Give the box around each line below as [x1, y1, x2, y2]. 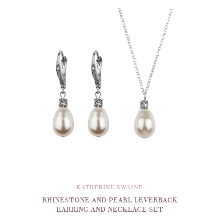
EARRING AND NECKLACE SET [56, 205, 163, 214]
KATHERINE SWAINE [76, 183, 143, 191]
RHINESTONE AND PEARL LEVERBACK [42, 196, 177, 205]
